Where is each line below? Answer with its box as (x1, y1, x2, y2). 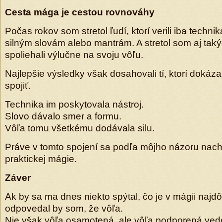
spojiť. (5, 80, 31, 91)
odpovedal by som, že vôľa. (5, 203, 123, 214)
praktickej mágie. (5, 154, 77, 164)
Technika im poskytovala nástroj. (5, 99, 144, 110)
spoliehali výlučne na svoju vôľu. (5, 50, 143, 60)
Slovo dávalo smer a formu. (5, 111, 121, 121)
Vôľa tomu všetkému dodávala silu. (5, 123, 155, 133)
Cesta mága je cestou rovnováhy (5, 7, 155, 17)
